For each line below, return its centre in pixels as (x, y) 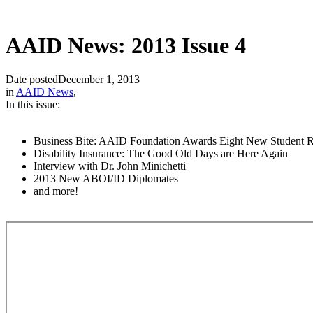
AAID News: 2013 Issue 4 (126, 45)
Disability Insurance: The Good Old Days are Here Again (161, 154)
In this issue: (33, 105)
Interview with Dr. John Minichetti (110, 166)
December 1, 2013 (99, 80)
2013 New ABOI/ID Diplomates (106, 179)
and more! (56, 191)
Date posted (32, 80)
